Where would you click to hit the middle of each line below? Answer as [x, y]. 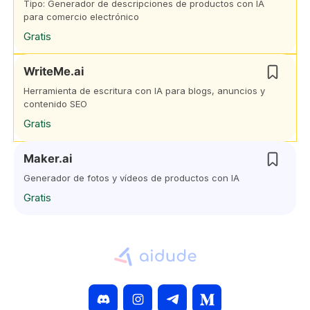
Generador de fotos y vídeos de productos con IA [131, 178]
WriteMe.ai [54, 71]
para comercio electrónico [81, 17]
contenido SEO [55, 104]
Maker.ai [48, 158]
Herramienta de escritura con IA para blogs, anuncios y [144, 91]
